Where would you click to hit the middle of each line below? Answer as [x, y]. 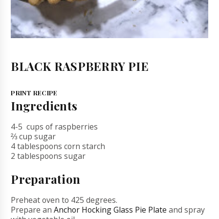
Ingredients [44, 106]
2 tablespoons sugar [48, 156]
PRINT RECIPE [34, 93]
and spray [186, 210]
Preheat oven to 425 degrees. [64, 200]
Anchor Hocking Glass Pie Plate [110, 210]
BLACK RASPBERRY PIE [80, 66]
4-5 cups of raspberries [55, 127]
